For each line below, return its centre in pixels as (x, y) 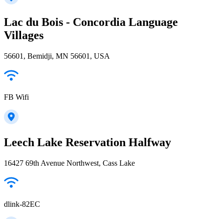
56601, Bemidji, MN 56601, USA (57, 56)
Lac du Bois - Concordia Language (91, 22)
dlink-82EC (22, 204)
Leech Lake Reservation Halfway (88, 142)
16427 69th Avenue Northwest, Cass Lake (69, 163)
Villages (24, 35)
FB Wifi (16, 97)
